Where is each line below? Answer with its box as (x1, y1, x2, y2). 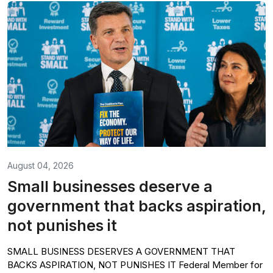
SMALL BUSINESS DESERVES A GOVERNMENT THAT (7, 245, 235, 257)
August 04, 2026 (7, 160, 74, 171)
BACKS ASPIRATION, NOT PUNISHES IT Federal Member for (7, 258, 263, 271)
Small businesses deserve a (7, 177, 213, 196)
